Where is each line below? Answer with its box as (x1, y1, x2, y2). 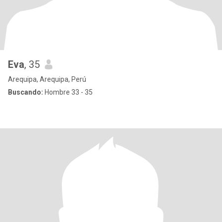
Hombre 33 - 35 (43, 88, 93, 96)
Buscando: (8, 88, 43, 96)
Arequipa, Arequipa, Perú (8, 75, 86, 83)
